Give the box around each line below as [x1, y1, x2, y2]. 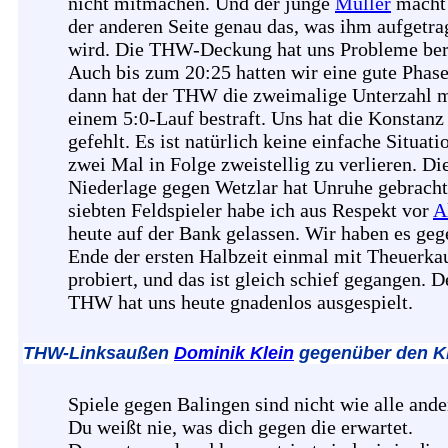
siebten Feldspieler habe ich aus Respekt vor [68, 199, 433, 222]
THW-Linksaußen [23, 343, 174, 364]
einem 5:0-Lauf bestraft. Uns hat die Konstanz [68, 107, 444, 130]
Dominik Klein [174, 343, 294, 364]
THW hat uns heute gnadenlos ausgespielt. [68, 291, 413, 314]
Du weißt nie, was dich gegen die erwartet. [68, 416, 413, 439]
